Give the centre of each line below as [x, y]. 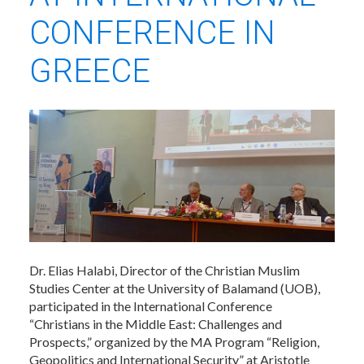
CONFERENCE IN [152, 33]
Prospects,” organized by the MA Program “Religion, [174, 341]
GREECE [90, 71]
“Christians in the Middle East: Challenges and [156, 323]
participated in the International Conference [151, 305]
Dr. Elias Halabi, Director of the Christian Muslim [165, 270]
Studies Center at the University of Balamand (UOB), [175, 288]
